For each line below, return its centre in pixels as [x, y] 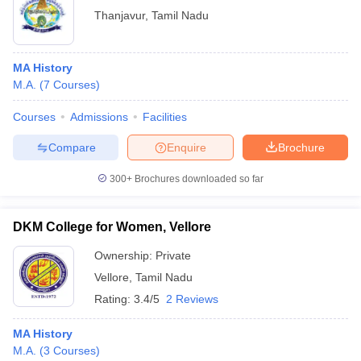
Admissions [99, 117]
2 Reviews [192, 299]
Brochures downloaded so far [198, 179]
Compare [72, 147]
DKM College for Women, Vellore [112, 227]
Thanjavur [120, 15]
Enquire [187, 147]
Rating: [114, 299]
